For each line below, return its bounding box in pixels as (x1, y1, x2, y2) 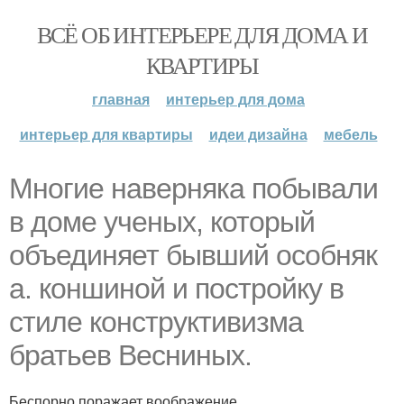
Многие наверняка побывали (9, 172, 378, 205)
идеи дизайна (208, 124, 308, 144)
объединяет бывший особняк (9, 239, 377, 271)
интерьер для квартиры (19, 124, 193, 144)
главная (92, 88, 150, 109)
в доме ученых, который (9, 206, 315, 238)
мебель (323, 124, 378, 144)
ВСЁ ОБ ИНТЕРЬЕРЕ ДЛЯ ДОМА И (36, 19, 368, 50)
